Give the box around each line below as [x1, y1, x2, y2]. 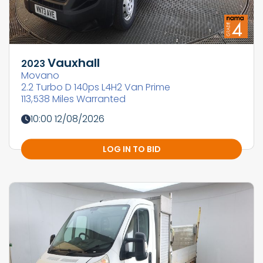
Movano [21, 68, 59, 82]
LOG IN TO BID [102, 143, 161, 154]
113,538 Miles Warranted [21, 92, 126, 106]
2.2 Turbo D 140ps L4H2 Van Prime [21, 80, 170, 94]
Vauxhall [48, 54, 100, 71]
